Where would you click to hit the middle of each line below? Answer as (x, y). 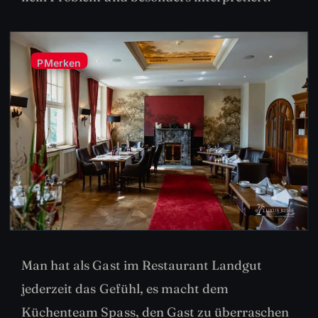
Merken (62, 62)
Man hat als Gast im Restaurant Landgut (142, 265)
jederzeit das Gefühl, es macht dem (125, 289)
